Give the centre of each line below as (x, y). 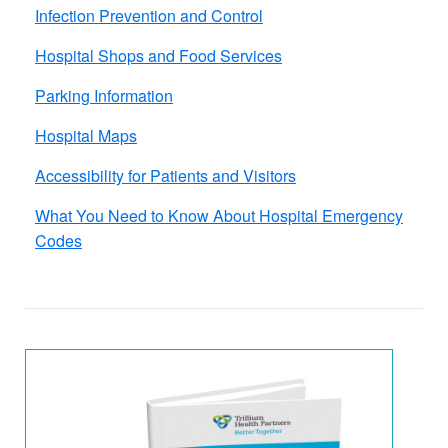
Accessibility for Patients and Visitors (165, 175)
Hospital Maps (86, 135)
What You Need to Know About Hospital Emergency (219, 215)
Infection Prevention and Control (149, 15)
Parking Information (104, 95)
